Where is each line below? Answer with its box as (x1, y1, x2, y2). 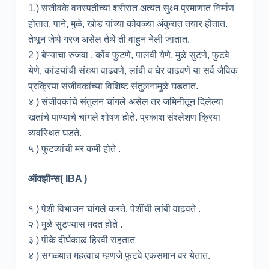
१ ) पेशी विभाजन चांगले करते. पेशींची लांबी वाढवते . (28, 203, 201, 214)
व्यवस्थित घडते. (28, 127, 82, 138)
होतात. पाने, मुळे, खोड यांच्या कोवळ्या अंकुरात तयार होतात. (28, 18, 228, 29)
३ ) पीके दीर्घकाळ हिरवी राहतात (28, 234, 135, 245)
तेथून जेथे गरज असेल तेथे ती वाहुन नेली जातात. (28, 34, 190, 44)
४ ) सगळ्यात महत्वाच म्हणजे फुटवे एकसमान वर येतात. (28, 250, 210, 261)
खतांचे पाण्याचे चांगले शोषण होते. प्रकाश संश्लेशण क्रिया (28, 112, 220, 122)
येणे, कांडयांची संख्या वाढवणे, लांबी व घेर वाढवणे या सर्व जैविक (28, 65, 238, 76)
